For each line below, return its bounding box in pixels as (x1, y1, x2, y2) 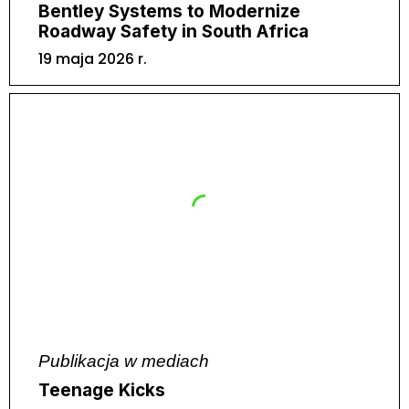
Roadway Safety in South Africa (38, 20, 309, 42)
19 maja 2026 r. (38, 47, 147, 69)
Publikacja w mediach (38, 351, 209, 372)
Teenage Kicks (38, 380, 165, 402)
